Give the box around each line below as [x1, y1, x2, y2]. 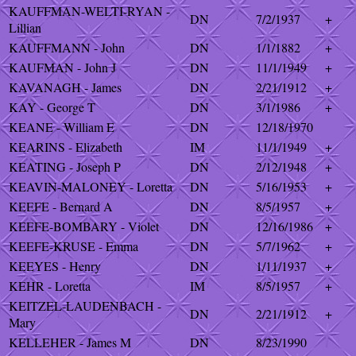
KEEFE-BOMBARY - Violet [9, 218, 159, 234]
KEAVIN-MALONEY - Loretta [9, 178, 172, 195]
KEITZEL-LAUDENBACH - [9, 297, 161, 314]
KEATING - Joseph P [9, 158, 121, 175]
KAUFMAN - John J [9, 59, 116, 75]
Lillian [9, 19, 41, 36]
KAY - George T [9, 99, 95, 115]
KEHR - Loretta [9, 277, 91, 294]
